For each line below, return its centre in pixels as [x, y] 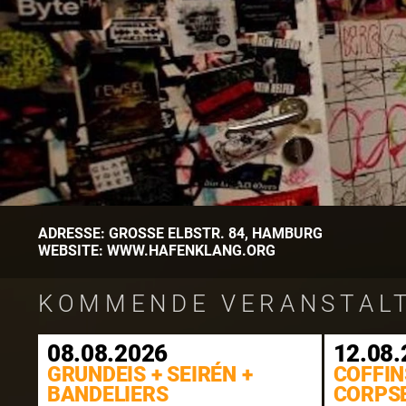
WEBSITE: [72, 250]
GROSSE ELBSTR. [166, 233]
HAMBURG [287, 233]
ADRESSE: [73, 233]
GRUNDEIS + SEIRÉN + [150, 375]
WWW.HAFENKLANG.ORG [191, 250]
